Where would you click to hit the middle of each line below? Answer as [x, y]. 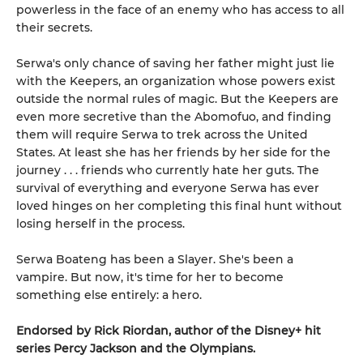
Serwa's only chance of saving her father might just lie [175, 63]
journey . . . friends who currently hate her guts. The [168, 170]
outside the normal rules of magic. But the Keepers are [177, 98]
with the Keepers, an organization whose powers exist [176, 81]
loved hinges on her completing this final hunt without [179, 205]
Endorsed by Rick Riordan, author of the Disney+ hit [169, 330]
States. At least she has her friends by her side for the [173, 152]
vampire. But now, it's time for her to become [150, 277]
